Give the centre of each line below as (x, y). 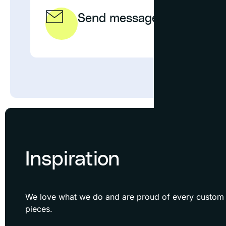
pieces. (39, 209)
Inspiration (72, 159)
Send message (118, 18)
